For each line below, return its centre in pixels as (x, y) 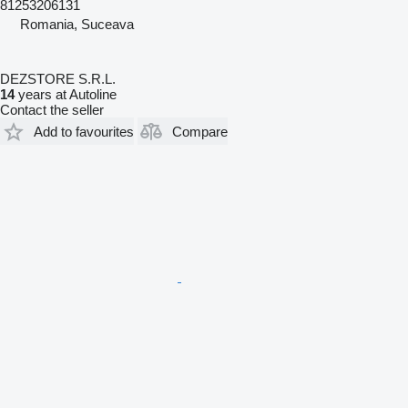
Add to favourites (84, 131)
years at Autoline (66, 95)
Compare (200, 131)
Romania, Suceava (77, 25)
